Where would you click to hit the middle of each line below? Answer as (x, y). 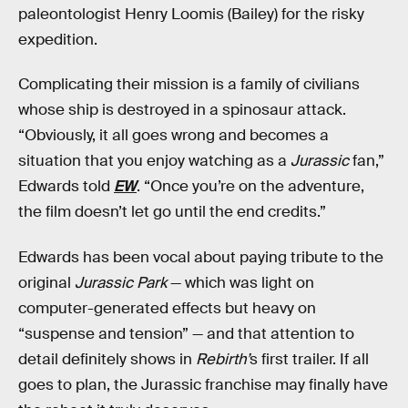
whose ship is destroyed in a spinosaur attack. (182, 110)
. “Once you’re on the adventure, (250, 187)
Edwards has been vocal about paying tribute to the (201, 258)
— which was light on (240, 283)
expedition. (58, 39)
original (46, 283)
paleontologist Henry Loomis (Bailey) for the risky (191, 14)
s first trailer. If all (309, 360)
